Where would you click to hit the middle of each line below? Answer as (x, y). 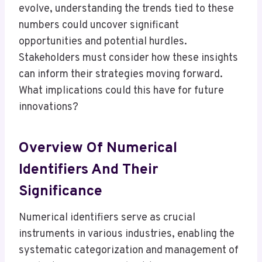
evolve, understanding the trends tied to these (126, 9)
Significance (61, 192)
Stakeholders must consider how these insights (128, 58)
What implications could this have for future (121, 91)
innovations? (49, 108)
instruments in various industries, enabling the (127, 235)
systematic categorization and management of (129, 251)
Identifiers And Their (88, 170)
